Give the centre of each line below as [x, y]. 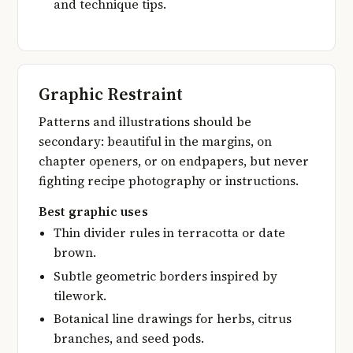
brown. [75, 253]
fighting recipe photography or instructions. [169, 181]
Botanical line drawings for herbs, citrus [173, 319]
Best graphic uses [93, 211]
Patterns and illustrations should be [145, 122]
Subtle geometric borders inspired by [166, 276]
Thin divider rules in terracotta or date [170, 233]
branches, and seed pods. [129, 339]
